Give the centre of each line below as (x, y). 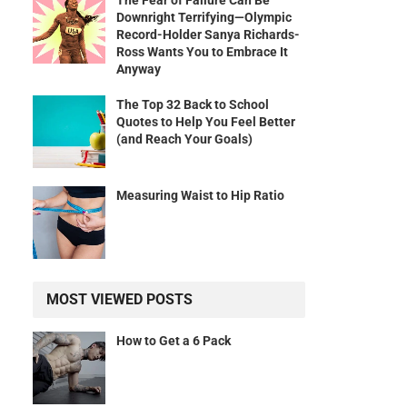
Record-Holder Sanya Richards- (208, 35)
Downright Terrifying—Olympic (204, 18)
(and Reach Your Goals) (184, 139)
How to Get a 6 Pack (174, 341)
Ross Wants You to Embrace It (202, 52)
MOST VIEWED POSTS (119, 300)
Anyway (139, 69)
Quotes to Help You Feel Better (206, 122)
